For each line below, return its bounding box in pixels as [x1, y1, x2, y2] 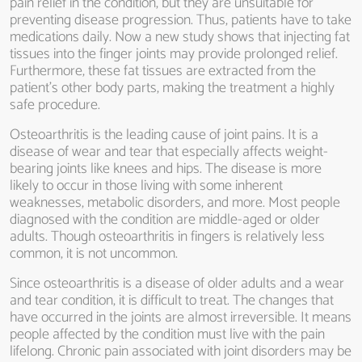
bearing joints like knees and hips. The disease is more [10, 157, 322, 181]
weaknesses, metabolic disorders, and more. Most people [10, 191, 340, 215]
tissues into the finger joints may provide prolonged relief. [10, 42, 338, 66]
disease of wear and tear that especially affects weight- [10, 140, 328, 164]
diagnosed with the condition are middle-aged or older [10, 208, 320, 232]
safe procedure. [10, 93, 100, 117]
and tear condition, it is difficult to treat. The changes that [10, 288, 334, 313]
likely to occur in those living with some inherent [10, 174, 283, 198]
